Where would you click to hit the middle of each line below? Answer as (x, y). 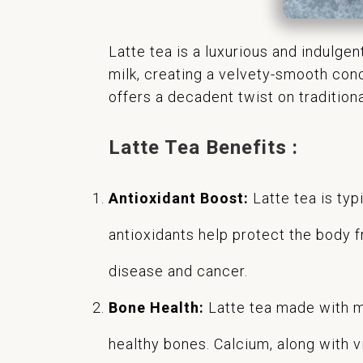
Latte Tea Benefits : (204, 148)
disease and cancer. (179, 271)
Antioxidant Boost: (179, 199)
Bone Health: (157, 308)
